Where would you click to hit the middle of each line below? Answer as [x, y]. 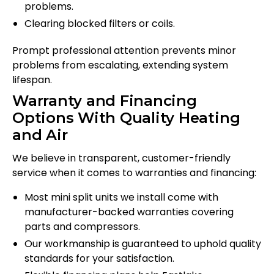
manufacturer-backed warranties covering [129, 212]
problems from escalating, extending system [120, 65]
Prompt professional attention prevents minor [124, 51]
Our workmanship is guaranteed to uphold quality [143, 244]
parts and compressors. [82, 227]
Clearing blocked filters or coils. [100, 24]
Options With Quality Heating [126, 118]
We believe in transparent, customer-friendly [121, 158]
